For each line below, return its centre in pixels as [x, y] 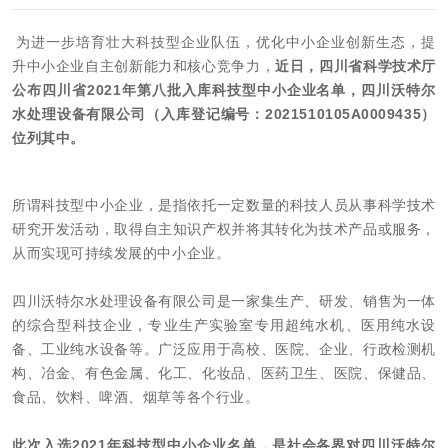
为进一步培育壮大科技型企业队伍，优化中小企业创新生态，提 [226, 42]
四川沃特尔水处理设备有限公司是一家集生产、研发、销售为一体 [224, 301]
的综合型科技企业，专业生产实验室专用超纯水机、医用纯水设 [224, 325]
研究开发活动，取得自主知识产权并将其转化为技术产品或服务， [224, 229]
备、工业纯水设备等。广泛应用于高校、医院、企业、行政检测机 [224, 349]
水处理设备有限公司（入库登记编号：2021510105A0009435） [224, 114]
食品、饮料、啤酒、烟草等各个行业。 [136, 397]
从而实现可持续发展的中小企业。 [121, 253]
